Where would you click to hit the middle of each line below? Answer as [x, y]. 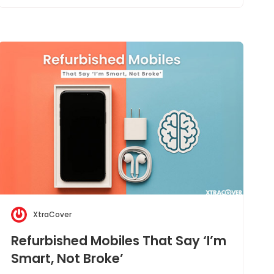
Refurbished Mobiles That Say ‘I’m [118, 241]
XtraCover [52, 214]
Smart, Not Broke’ [67, 258]
